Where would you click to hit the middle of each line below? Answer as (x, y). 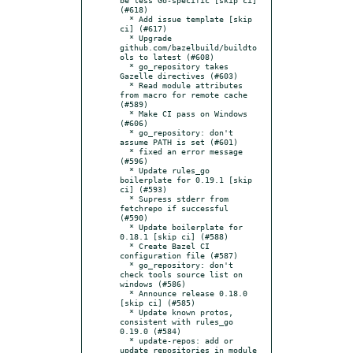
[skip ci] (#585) (158, 302)
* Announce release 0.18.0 (124, 293)
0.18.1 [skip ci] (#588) (174, 236)
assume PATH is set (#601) (179, 141)
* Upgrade (124, 37)
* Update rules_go (124, 170)
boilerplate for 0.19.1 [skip (186, 179)
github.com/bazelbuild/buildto (188, 47)
